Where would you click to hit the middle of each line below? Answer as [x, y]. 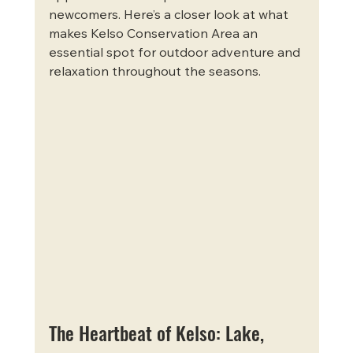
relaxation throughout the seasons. [154, 72]
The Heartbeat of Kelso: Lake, [158, 332]
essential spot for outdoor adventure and [176, 53]
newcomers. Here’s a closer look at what [170, 15]
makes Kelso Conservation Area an [154, 34]
